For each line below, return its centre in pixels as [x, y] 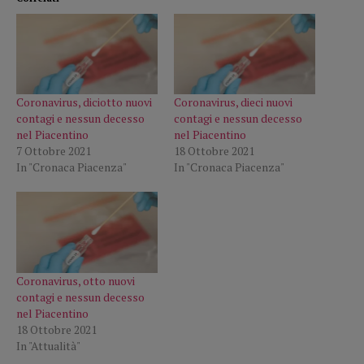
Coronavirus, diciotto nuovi [84, 102]
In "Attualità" [48, 345]
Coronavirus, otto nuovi [76, 280]
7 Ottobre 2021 [54, 151]
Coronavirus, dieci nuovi [233, 102]
